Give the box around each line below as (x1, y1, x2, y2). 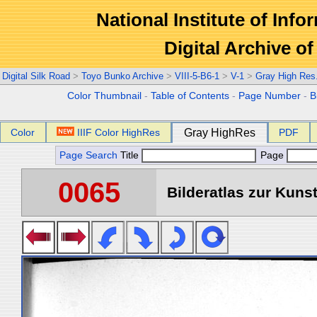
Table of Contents (151, 91, 230, 101)
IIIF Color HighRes (77, 127, 161, 138)
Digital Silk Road (2, 71, 70, 81)
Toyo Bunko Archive (81, 71, 163, 81)
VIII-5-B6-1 (175, 71, 219, 81)
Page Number (238, 91, 301, 101)
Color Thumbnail (67, 91, 142, 101)
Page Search (59, 150, 117, 161)
